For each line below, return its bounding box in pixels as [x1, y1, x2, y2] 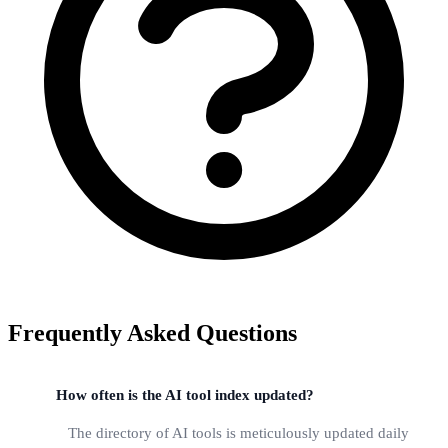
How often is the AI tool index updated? [56, 387, 314, 404]
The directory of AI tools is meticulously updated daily [68, 424, 409, 441]
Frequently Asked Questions [8, 320, 297, 347]
